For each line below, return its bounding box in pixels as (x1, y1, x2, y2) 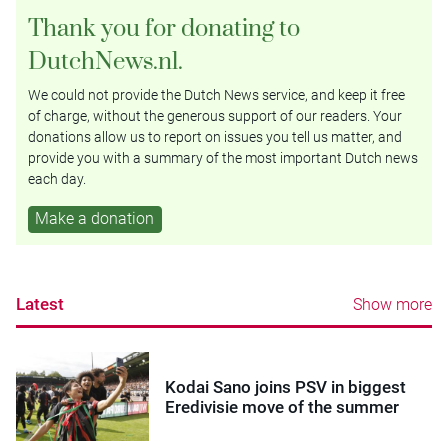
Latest (16, 294, 64, 315)
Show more (353, 295, 432, 315)
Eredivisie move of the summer (165, 396, 400, 417)
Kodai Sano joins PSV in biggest (165, 376, 407, 397)
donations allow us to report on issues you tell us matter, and (28, 128, 402, 145)
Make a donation (35, 208, 155, 228)
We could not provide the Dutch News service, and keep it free (28, 86, 405, 103)
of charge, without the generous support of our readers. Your (28, 107, 402, 124)
